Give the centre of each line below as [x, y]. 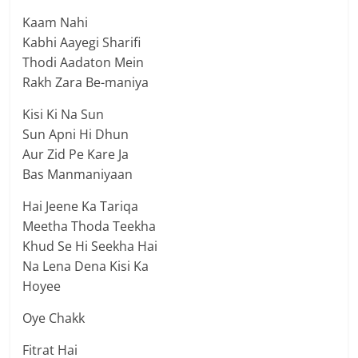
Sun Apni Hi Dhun [76, 135]
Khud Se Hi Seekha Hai [90, 247]
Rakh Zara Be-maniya [86, 83]
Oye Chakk [54, 318]
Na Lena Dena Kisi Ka [86, 267]
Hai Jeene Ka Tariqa [81, 207]
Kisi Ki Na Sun [64, 115]
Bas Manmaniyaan [78, 175]
